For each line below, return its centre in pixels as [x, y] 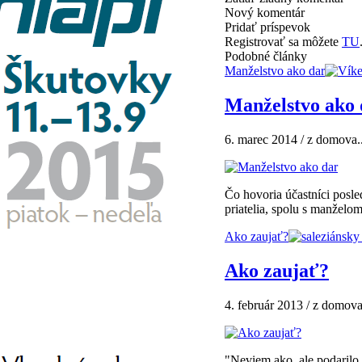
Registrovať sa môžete [283, 41]
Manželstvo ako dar [275, 70]
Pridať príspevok [267, 27]
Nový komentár [265, 12]
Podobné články [266, 56]
